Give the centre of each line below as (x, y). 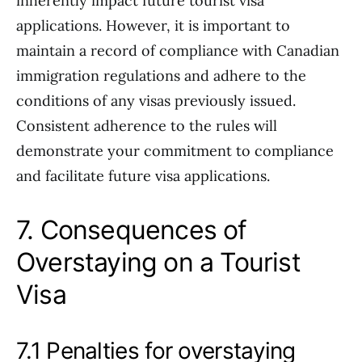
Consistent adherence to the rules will (147, 126)
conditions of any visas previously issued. (156, 101)
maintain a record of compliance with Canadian (178, 51)
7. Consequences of (132, 230)
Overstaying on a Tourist (158, 262)
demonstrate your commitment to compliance (175, 151)
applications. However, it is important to (153, 25)
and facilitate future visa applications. (143, 176)
